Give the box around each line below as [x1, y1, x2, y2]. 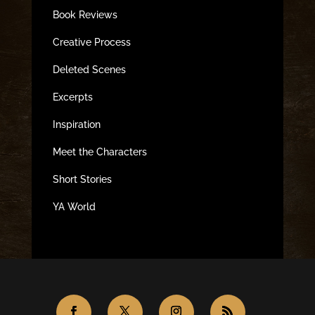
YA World [52, 200, 96, 212]
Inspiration [52, 118, 101, 130]
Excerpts [52, 91, 93, 103]
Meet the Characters [52, 146, 147, 157]
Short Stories [52, 173, 112, 185]
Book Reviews [52, 8, 117, 20]
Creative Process [52, 36, 131, 48]
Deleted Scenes [52, 63, 126, 75]
